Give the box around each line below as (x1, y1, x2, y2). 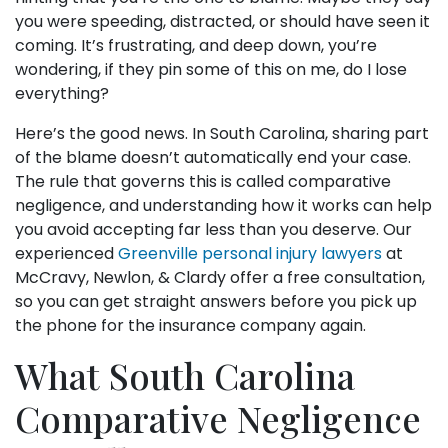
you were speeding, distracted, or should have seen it (15, 9, 430, 33)
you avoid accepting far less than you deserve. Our (15, 217, 412, 241)
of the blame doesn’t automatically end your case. (15, 145, 411, 169)
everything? (15, 81, 109, 105)
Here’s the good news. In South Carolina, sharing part (15, 121, 429, 145)
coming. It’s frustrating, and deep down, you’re (15, 33, 377, 57)
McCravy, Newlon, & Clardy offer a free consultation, (15, 265, 425, 289)
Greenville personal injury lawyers (118, 241, 382, 265)
